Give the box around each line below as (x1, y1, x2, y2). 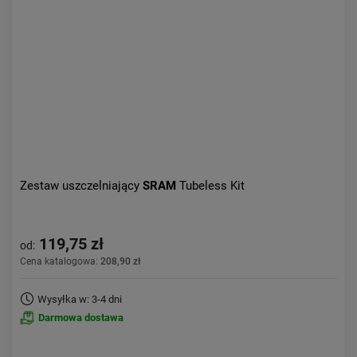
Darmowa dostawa (38, 312, 124, 324)
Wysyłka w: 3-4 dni (37, 293, 122, 305)
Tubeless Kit (179, 178, 245, 193)
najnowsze (288, 17, 336, 29)
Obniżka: (21, 41, 60, 53)
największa (285, 41, 336, 53)
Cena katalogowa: (20, 256, 100, 267)
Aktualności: (21, 17, 76, 29)
